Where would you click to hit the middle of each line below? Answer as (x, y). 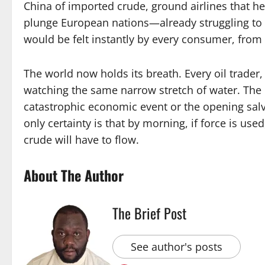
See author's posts (177, 247)
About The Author (74, 175)
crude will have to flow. (81, 139)
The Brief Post (149, 213)
